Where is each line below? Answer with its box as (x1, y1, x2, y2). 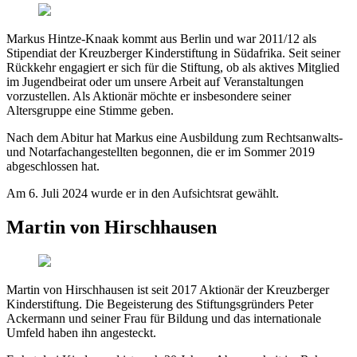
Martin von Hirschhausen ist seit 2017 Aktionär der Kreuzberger (6, 282, 329, 296)
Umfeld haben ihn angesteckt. (6, 325, 156, 339)
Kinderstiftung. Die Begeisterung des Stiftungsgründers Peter (6, 296, 313, 311)
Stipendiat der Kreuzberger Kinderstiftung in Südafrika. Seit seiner (6, 45, 340, 60)
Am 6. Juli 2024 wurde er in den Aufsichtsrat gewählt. (6, 186, 279, 200)
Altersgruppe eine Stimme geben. (6, 103, 174, 117)
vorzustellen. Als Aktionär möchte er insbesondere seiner (6, 88, 291, 103)
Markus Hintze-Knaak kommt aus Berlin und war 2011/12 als (6, 31, 316, 45)
